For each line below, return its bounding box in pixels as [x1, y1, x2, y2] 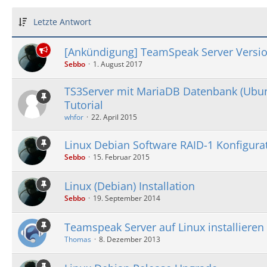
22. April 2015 [91, 112, 137, 122]
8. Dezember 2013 [99, 234, 160, 244]
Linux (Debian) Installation [64, 178, 195, 193]
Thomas [64, 234, 91, 244]
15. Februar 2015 [93, 151, 150, 162]
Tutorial [64, 98, 103, 112]
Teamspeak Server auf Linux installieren [64, 219, 264, 234]
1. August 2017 [93, 58, 142, 69]
